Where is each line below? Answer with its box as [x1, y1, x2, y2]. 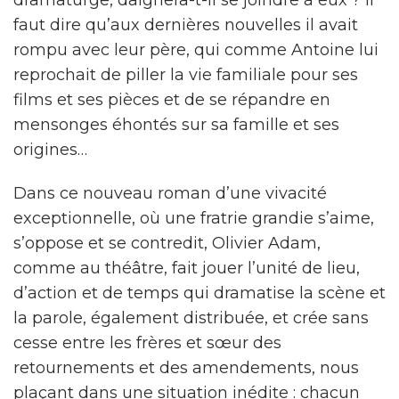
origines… [13, 140, 87, 159]
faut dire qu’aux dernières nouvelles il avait [13, 15, 358, 35]
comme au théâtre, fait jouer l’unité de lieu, [13, 258, 360, 278]
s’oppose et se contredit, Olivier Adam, [13, 233, 321, 253]
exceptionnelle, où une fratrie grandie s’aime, [13, 208, 374, 228]
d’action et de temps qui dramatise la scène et [13, 283, 386, 303]
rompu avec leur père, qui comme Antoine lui [13, 40, 379, 60]
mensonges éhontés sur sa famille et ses [13, 115, 339, 134]
